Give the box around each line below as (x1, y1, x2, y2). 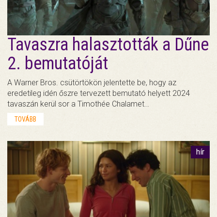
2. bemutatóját (7, 53, 108, 74)
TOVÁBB (15, 115, 36, 123)
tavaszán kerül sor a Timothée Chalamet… (7, 99, 149, 108)
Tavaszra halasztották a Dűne (7, 34, 209, 55)
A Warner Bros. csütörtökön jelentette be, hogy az (7, 77, 176, 87)
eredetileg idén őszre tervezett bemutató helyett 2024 (7, 88, 190, 98)
